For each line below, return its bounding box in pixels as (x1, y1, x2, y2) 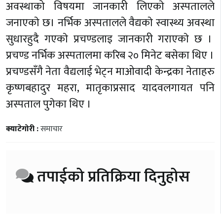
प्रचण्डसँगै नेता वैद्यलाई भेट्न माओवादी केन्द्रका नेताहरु (6, 63, 215, 81)
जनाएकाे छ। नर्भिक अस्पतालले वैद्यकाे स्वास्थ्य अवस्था (6, 14, 215, 33)
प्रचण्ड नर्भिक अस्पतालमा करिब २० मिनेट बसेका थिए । (6, 46, 214, 65)
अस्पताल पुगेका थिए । (6, 95, 91, 114)
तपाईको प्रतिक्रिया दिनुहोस (34, 164, 190, 190)
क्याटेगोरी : (6, 122, 40, 136)
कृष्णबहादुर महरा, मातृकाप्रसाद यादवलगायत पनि (6, 79, 215, 98)
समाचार (40, 122, 63, 136)
